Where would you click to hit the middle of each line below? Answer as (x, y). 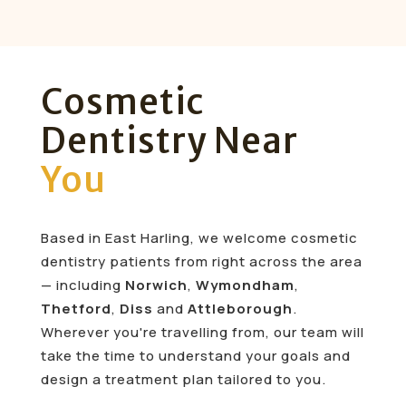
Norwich (156, 285)
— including (82, 285)
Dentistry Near (169, 141)
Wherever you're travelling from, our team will (202, 333)
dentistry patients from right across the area (201, 262)
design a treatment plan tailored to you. (183, 380)
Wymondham (245, 285)
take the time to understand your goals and (195, 356)
